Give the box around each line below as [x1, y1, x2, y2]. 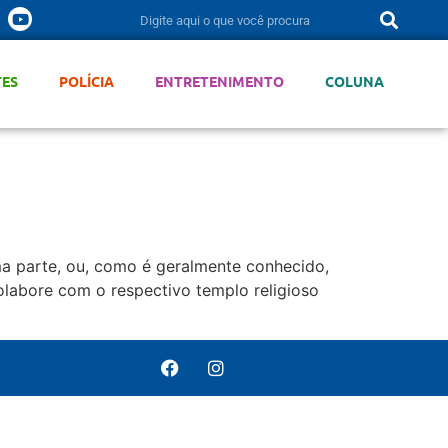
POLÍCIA [58, 72, 114, 90]
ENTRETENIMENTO [154, 72, 284, 90]
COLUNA [324, 72, 384, 90]
